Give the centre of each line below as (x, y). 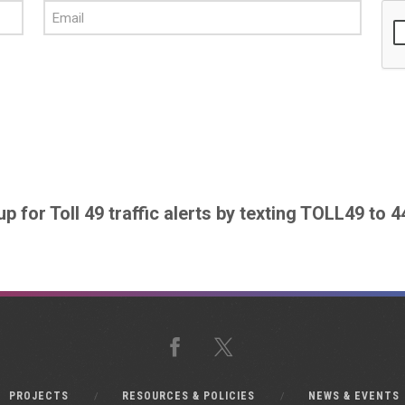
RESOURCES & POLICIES (188, 396)
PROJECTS (39, 396)
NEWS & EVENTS (353, 396)
